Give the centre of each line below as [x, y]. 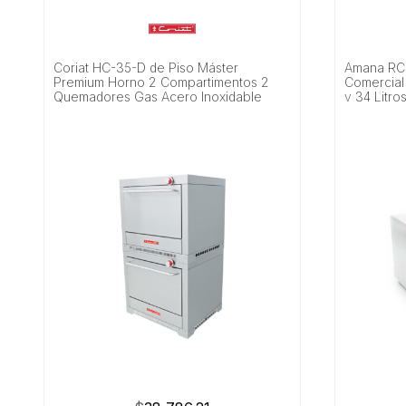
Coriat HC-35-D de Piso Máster [146, 67]
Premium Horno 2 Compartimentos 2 [162, 82]
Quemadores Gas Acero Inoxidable [158, 96]
